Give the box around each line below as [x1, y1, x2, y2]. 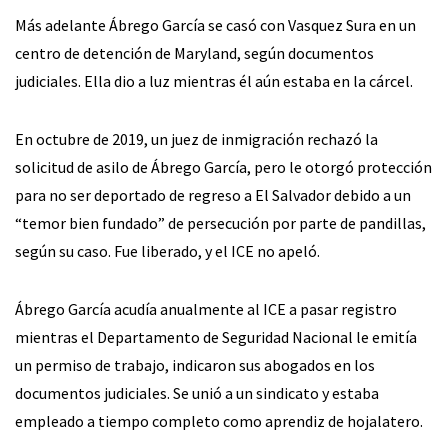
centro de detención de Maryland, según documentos [15, 42, 374, 63]
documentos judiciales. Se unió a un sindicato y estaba [15, 382, 379, 403]
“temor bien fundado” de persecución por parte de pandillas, [15, 212, 426, 233]
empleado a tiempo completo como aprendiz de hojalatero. [15, 410, 423, 431]
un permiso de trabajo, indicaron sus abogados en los [15, 354, 375, 375]
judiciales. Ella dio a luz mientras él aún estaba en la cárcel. [15, 70, 413, 91]
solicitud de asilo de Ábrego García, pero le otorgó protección [15, 156, 432, 177]
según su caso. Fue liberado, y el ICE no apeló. [15, 240, 320, 261]
